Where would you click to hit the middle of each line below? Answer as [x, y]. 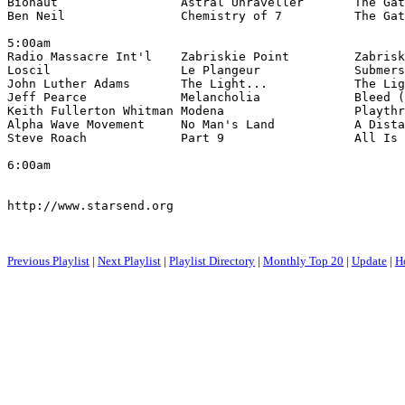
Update [369, 261]
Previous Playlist [48, 261]
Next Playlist [129, 261]
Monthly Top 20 [303, 261]
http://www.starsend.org [90, 206]
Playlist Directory [212, 261]
